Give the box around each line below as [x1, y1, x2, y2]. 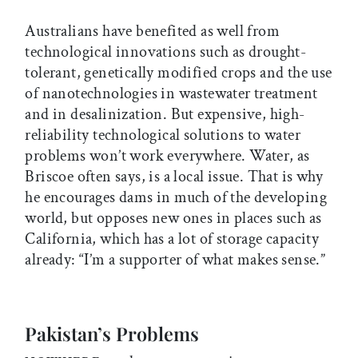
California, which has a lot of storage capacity [25, 229, 320, 250]
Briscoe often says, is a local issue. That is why [25, 166, 323, 188]
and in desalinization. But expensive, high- [25, 104, 305, 125]
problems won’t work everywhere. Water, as [25, 145, 310, 167]
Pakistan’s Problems [25, 320, 200, 346]
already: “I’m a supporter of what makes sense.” [25, 249, 326, 271]
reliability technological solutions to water [25, 125, 300, 146]
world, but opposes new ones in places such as [25, 208, 322, 229]
